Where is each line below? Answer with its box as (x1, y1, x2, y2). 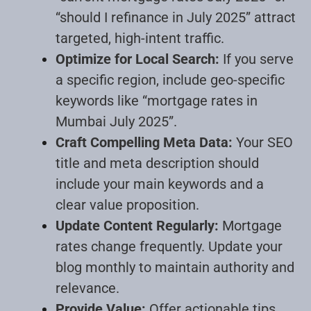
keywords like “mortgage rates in (56, 92, 258, 109)
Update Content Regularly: (56, 217, 219, 234)
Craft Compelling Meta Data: (56, 133, 233, 151)
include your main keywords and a (56, 175, 264, 192)
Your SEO (233, 133, 293, 151)
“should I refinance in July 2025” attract (56, 8, 296, 26)
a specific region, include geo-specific (56, 71, 285, 88)
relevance (56, 279, 116, 296)
